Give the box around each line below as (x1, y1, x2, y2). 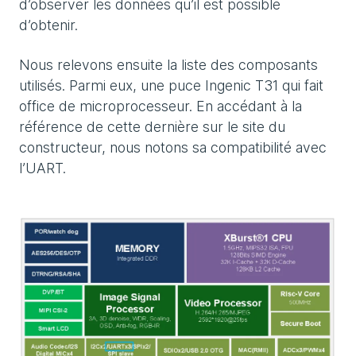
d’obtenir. (19, 17, 78, 34)
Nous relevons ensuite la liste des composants (19, 56, 318, 74)
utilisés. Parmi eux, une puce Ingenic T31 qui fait (19, 77, 323, 95)
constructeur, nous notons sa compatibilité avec (19, 139, 327, 157)
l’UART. (19, 160, 66, 177)
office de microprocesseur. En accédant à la (19, 98, 302, 115)
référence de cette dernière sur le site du (19, 118, 285, 136)
